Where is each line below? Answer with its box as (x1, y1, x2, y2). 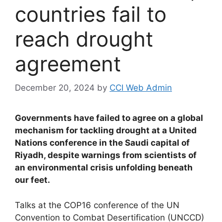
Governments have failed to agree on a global (15, 113, 203, 123)
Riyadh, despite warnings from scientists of (15, 150, 197, 161)
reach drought (15, 26, 153, 52)
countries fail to (15, 1, 166, 27)
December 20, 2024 (15, 83, 95, 93)
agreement (15, 51, 121, 76)
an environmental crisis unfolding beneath (15, 163, 193, 173)
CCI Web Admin (110, 83, 172, 93)
